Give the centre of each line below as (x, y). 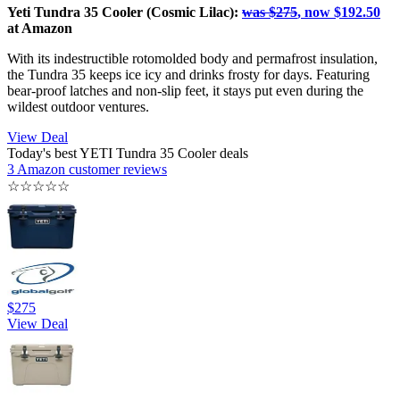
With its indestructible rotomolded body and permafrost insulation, (192, 59)
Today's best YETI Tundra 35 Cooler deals (128, 154)
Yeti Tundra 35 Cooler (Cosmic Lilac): (125, 12)
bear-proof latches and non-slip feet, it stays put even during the (185, 91)
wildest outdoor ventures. (78, 107)
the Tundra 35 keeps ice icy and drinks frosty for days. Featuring (188, 75)
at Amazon (40, 29)
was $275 (270, 12)
